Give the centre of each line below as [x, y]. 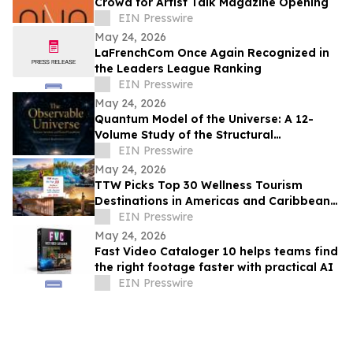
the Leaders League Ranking [178, 69]
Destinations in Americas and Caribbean [212, 201]
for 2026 [119, 217]
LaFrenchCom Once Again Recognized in [212, 53]
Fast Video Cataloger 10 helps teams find [216, 252]
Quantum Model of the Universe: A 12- [204, 119]
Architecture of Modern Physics [185, 151]
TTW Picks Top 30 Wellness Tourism [199, 186]
